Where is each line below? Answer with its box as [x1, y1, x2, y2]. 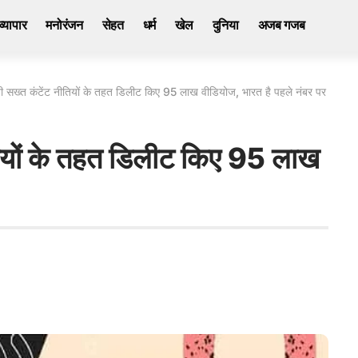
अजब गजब [257, 17, 305, 33]
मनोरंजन [46, 17, 83, 33]
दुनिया [212, 17, 239, 33]
